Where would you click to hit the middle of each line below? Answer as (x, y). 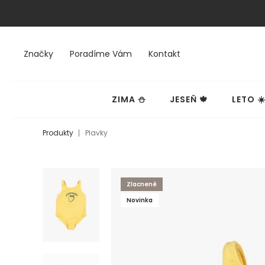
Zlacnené (141, 184)
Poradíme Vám (101, 54)
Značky (38, 54)
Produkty (58, 133)
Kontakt (164, 54)
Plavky (96, 133)
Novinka (139, 200)
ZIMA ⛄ (129, 99)
